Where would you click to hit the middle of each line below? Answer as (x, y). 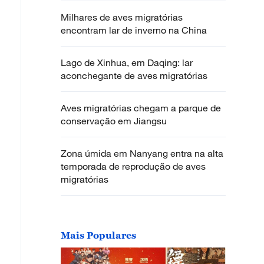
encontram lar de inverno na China (134, 30)
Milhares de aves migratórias (122, 17)
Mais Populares (98, 235)
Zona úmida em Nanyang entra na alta (142, 153)
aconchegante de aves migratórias (134, 75)
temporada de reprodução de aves (133, 166)
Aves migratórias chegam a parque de (141, 108)
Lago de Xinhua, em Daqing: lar (127, 62)
